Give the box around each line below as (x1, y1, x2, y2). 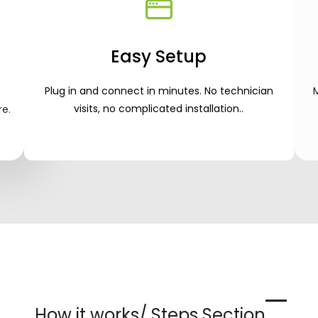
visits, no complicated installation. (74, 102, 242, 116)
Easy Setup (111, 45, 207, 68)
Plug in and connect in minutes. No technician (44, 84, 273, 98)
